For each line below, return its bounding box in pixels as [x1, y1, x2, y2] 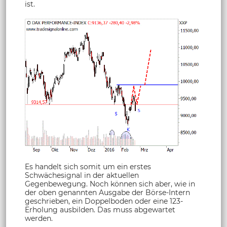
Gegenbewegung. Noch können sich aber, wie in [25, 179, 195, 189]
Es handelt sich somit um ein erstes [25, 162, 151, 172]
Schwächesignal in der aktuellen [25, 171, 139, 180]
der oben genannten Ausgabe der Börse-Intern [25, 188, 190, 198]
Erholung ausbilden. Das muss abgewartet [25, 205, 175, 215]
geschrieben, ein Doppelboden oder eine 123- [25, 197, 183, 206]
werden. [25, 214, 53, 223]
